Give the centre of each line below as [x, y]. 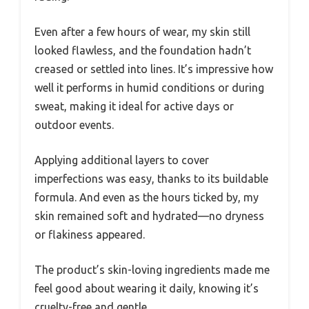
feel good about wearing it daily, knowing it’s [147, 289]
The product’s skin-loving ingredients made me [152, 270]
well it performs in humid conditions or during [149, 88]
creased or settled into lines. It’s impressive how [154, 69]
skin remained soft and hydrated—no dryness [149, 216]
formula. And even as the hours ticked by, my [147, 198]
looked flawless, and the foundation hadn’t [143, 51]
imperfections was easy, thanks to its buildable [151, 179]
